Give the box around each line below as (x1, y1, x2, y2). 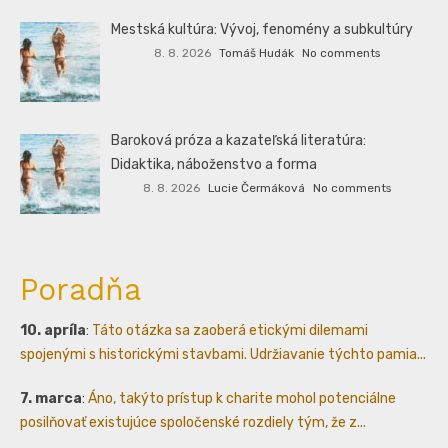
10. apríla (20, 321, 86, 339)
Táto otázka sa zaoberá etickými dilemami (92, 321, 368, 339)
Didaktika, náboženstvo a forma (111, 156, 318, 174)
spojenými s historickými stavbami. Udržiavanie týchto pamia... (20, 345, 426, 363)
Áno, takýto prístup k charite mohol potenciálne (88, 389, 396, 407)
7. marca (20, 389, 82, 407)
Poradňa (20, 271, 141, 307)
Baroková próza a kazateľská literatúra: (111, 132, 367, 150)
